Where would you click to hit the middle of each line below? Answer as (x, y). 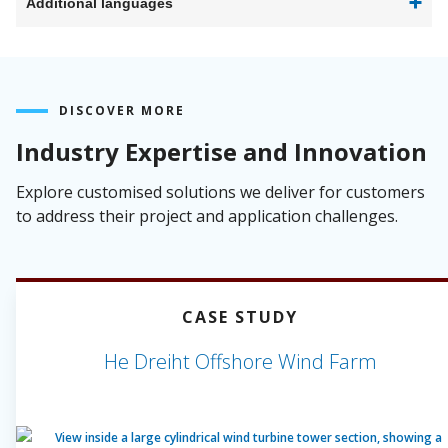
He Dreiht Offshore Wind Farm (240, 361)
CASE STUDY (240, 317)
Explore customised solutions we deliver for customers (220, 192)
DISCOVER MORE (122, 110)
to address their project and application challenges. (207, 216)
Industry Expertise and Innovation (221, 151)
